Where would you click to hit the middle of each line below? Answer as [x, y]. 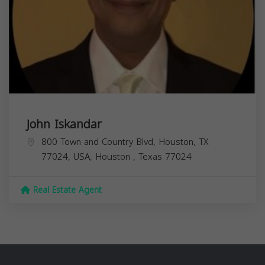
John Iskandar [64, 125]
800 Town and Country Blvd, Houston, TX [125, 142]
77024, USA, [68, 157]
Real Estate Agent [66, 190]
